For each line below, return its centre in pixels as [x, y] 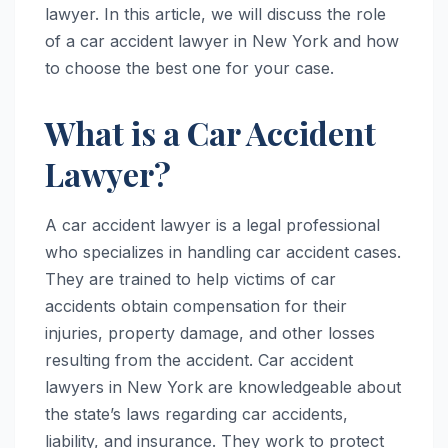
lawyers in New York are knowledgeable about [223, 386]
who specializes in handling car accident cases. [223, 251]
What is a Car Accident [210, 132]
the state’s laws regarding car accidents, [196, 413]
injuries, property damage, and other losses [210, 332]
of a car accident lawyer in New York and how [222, 40]
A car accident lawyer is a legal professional [212, 224]
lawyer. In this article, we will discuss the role [215, 13]
